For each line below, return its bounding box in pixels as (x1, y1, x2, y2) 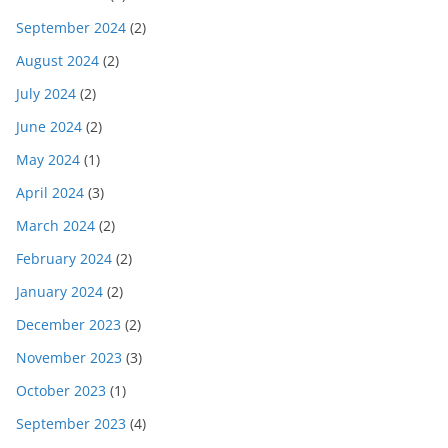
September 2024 (16, 18, 126, 38)
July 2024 (16, 84, 76, 104)
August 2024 (16, 51, 99, 71)
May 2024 (16, 150, 80, 170)
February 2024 (16, 249, 112, 269)
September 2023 (16, 414, 126, 434)
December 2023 (16, 315, 121, 335)
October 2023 (16, 381, 106, 401)
